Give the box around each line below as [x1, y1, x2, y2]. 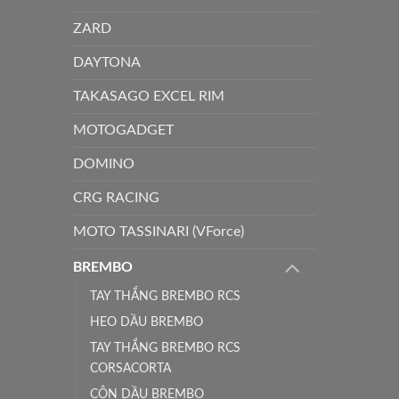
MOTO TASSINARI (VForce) [73, 224, 244, 239]
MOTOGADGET [73, 122, 174, 137]
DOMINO [73, 156, 134, 171]
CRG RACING [73, 190, 159, 205]
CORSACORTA [90, 362, 171, 376]
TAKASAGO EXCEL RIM [73, 88, 224, 103]
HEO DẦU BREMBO [90, 315, 203, 330]
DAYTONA [73, 54, 141, 69]
